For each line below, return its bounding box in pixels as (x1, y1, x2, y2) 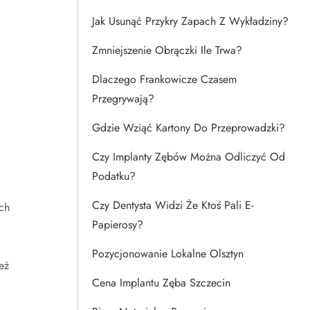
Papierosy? (92, 217, 143, 232)
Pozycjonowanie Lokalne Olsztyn (92, 246, 244, 262)
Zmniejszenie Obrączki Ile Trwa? (92, 42, 242, 58)
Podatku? (92, 168, 136, 184)
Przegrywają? (92, 91, 154, 107)
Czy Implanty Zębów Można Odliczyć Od (92, 149, 285, 165)
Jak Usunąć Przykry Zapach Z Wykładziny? (92, 13, 289, 29)
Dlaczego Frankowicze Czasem (92, 71, 237, 87)
